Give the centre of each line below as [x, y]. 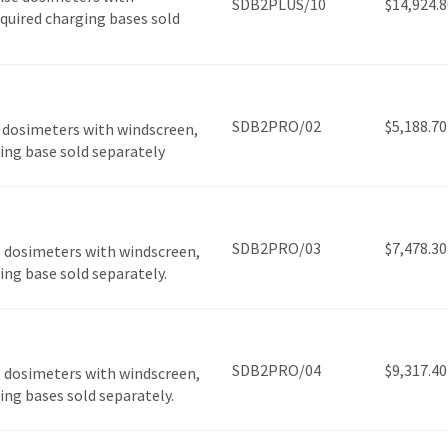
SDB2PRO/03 [276, 248]
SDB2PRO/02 [276, 126]
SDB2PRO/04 [276, 370]
